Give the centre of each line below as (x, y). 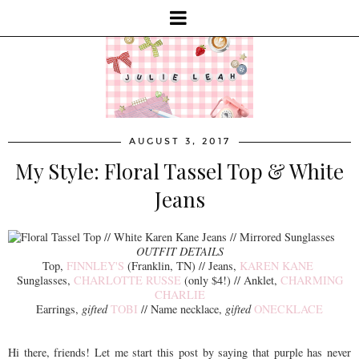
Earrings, (59, 309)
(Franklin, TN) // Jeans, (182, 265)
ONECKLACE (288, 309)
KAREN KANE (276, 265)
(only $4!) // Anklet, (230, 280)
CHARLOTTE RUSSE (127, 280)
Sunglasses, (45, 280)
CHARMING (311, 280)
